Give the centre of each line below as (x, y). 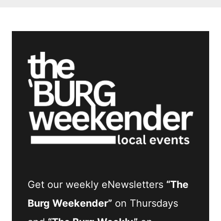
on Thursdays (145, 203)
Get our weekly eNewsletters (97, 184)
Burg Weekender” (70, 203)
